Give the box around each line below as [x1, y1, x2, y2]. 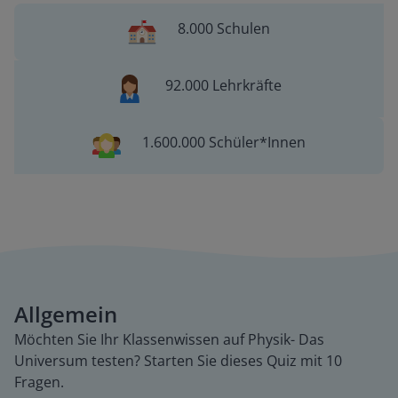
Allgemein [14, 299, 117, 329]
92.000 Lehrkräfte [165, 76, 283, 95]
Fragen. [14, 372, 64, 392]
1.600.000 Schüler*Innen [141, 132, 306, 152]
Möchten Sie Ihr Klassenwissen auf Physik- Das [14, 330, 324, 349]
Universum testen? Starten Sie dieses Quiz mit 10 [14, 351, 342, 370]
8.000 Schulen [177, 19, 270, 38]
